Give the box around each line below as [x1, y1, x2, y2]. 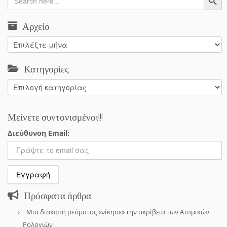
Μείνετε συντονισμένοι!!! [8, 110, 103, 123]
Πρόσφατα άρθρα [24, 189, 91, 202]
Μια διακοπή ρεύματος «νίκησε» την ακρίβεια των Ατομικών [26, 207, 209, 216]
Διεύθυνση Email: [8, 128, 69, 138]
